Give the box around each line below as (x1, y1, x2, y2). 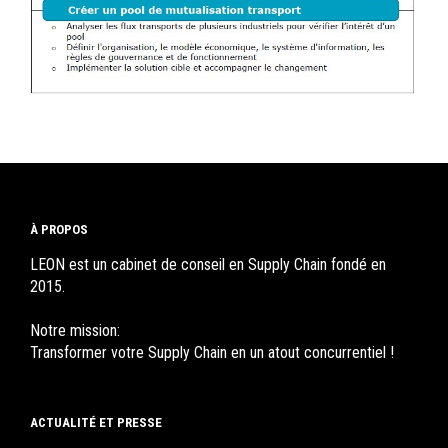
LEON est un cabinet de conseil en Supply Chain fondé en (30, 255, 386, 275)
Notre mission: (30, 321, 120, 341)
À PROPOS (30, 222, 88, 238)
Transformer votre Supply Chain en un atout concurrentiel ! (30, 343, 394, 363)
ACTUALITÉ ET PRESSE (30, 415, 162, 431)
